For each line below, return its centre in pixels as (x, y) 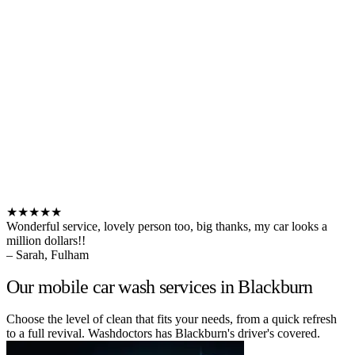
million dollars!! (46, 240)
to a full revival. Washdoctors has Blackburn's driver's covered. (163, 333)
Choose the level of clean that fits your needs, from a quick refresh (172, 319)
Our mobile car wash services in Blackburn (160, 286)
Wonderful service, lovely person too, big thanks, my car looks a (167, 226)
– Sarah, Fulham (48, 254)
